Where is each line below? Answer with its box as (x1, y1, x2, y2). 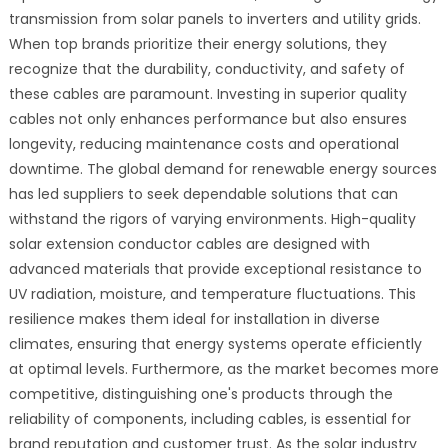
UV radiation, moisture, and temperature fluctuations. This (8, 283, 416, 304)
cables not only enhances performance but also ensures (8, 108, 407, 129)
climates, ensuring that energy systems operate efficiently (8, 333, 422, 354)
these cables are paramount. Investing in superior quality (8, 83, 407, 104)
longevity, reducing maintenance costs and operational (8, 133, 399, 154)
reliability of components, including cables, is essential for (8, 408, 411, 429)
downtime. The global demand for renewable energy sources (8, 158, 437, 179)
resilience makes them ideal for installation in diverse (8, 308, 380, 329)
